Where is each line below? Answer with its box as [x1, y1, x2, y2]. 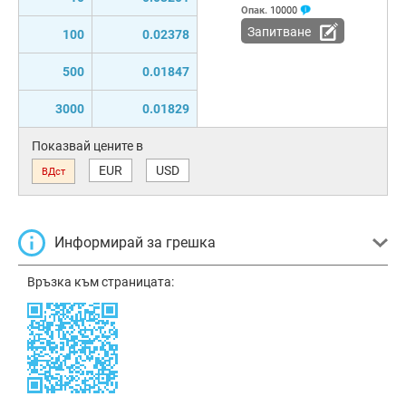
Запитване [246, 24, 311, 40]
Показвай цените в [32, 138, 143, 153]
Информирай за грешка [54, 233, 216, 251]
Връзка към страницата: [27, 274, 174, 289]
